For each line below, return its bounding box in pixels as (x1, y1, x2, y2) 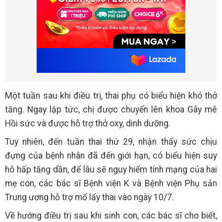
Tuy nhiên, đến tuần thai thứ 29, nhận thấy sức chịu (5, 137, 217, 147)
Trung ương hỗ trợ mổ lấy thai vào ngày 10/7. (5, 192, 174, 203)
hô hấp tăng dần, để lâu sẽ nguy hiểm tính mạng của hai (5, 165, 217, 175)
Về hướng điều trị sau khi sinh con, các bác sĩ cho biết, (5, 211, 217, 221)
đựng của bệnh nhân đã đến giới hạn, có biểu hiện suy (5, 151, 217, 161)
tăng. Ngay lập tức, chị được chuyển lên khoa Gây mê (5, 105, 217, 115)
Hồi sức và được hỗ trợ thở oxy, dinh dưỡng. (5, 118, 170, 129)
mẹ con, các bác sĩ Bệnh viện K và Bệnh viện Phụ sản (5, 178, 217, 189)
